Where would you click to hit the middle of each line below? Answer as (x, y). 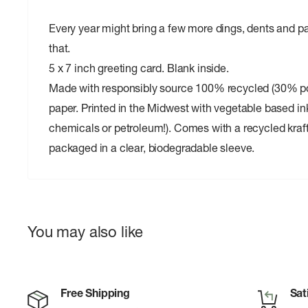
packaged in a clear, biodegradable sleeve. (152, 148)
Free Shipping (95, 293)
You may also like (86, 232)
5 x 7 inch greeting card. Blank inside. (139, 68)
